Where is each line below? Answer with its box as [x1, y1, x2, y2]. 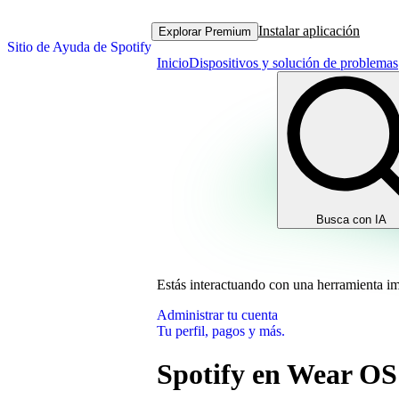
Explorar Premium [159, 24, 251, 38]
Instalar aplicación [258, 23, 360, 38]
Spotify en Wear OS [157, 358, 397, 391]
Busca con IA [316, 213, 387, 226]
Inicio [157, 55, 189, 70]
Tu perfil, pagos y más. [157, 323, 285, 338]
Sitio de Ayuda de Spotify [7, 39, 151, 54]
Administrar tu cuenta [157, 307, 278, 322]
